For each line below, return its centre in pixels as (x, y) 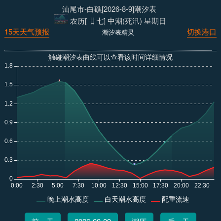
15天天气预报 (27, 32)
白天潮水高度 (125, 199)
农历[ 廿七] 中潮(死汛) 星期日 (118, 21)
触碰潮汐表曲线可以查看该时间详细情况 (110, 56)
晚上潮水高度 (68, 199)
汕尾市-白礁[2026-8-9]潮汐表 (110, 9)
